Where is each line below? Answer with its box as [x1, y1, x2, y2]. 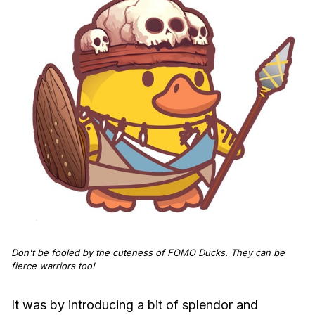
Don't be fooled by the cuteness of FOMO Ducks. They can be [11, 247, 285, 259]
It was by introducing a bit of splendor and [11, 297, 258, 313]
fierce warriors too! [11, 260, 95, 272]
